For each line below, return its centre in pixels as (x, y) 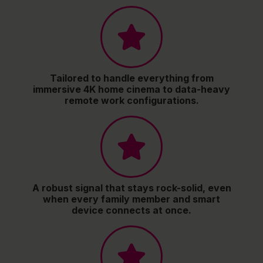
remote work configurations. (131, 100)
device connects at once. (131, 210)
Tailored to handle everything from (131, 78)
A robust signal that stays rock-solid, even (131, 188)
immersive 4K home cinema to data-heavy (131, 89)
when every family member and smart (131, 199)
